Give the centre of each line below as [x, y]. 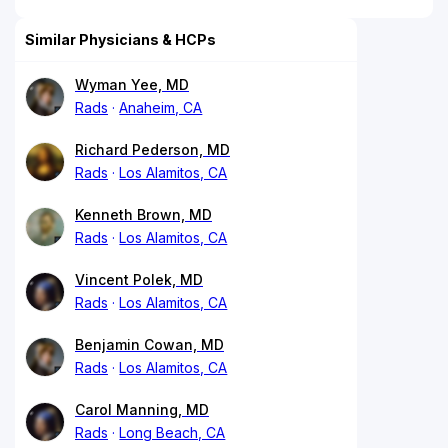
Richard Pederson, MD [152, 149]
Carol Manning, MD [142, 409]
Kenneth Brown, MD [143, 214]
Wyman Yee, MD [132, 84]
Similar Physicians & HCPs [120, 39]
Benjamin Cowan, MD [149, 344]
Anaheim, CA [161, 107]
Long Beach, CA [172, 432]
